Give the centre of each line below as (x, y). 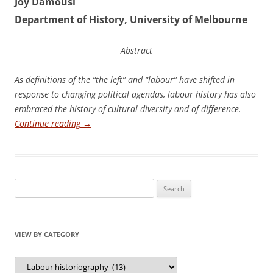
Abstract (136, 50)
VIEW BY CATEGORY (47, 234)
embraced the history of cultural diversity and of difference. (128, 109)
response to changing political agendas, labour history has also (135, 94)
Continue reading (49, 123)
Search (26, 185)
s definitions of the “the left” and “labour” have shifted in (127, 80)
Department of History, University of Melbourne (131, 19)
